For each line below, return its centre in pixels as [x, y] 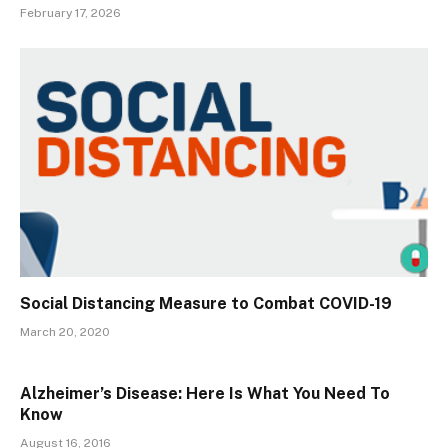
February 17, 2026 [70, 12]
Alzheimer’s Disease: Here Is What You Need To [205, 394]
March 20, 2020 [65, 332]
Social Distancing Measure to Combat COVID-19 [206, 304]
